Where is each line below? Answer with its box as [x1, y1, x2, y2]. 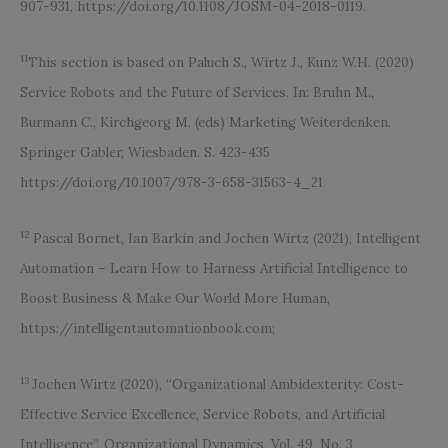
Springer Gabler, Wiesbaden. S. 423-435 [20, 144, 270, 162]
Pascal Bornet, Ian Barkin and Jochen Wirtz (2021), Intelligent [33, 230, 421, 248]
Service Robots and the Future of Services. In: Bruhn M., [20, 84, 374, 102]
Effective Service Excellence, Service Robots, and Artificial [20, 406, 385, 424]
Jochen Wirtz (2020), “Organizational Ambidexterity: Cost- [32, 376, 404, 394]
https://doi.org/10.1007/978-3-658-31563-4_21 [20, 174, 323, 192]
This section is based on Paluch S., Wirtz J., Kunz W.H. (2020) [28, 54, 414, 72]
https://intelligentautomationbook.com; [20, 320, 275, 338]
